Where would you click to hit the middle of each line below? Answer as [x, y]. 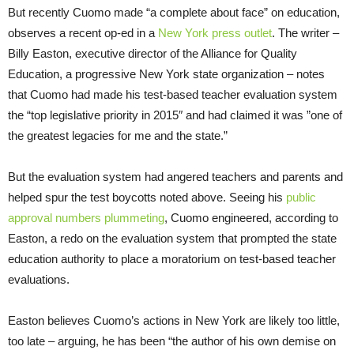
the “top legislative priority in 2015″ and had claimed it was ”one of [175, 115]
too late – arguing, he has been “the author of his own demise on [172, 341]
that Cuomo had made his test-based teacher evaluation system [173, 94]
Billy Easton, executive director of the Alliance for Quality [153, 53]
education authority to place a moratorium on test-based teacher [172, 258]
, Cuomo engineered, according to [251, 217]
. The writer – [305, 32]
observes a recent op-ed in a [83, 32]
